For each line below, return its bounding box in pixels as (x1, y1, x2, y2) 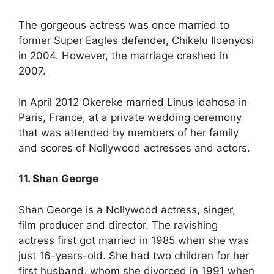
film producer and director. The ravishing (18, 218, 218, 231)
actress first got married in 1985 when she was (18, 234, 249, 246)
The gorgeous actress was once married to (18, 19, 229, 32)
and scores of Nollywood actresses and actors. (18, 141, 250, 154)
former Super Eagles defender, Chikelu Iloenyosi (18, 34, 254, 47)
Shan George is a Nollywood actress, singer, (18, 203, 235, 216)
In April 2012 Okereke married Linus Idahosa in (18, 95, 247, 108)
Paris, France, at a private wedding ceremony (18, 111, 242, 124)
